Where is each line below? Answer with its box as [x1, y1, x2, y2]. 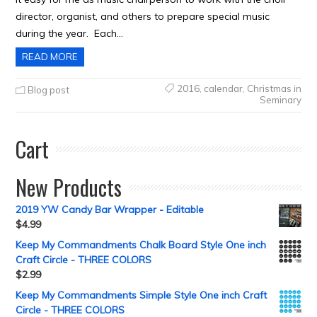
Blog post [28, 84, 70, 96]
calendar [203, 83, 243, 94]
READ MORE [22, 51, 79, 62]
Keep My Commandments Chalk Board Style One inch [16, 238, 267, 251]
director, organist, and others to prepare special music [16, 10, 270, 23]
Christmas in [246, 83, 301, 94]
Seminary [259, 94, 301, 105]
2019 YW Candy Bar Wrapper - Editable [16, 203, 204, 216]
